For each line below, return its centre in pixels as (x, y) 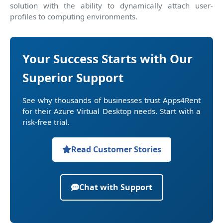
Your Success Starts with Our (108, 58)
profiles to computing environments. (74, 16)
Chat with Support (115, 187)
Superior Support (73, 77)
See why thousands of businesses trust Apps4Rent (111, 100)
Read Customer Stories (116, 149)
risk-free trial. (46, 122)
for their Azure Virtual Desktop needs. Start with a (111, 111)
